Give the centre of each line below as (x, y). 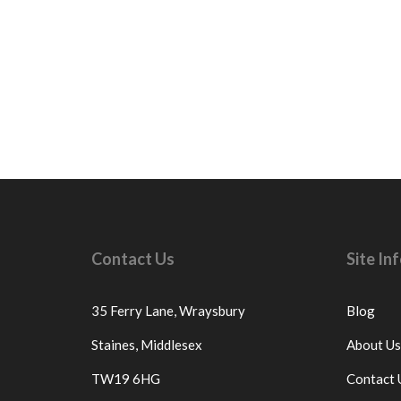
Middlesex (171, 344)
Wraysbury (212, 310)
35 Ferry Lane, (134, 310)
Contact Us (138, 258)
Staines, (115, 344)
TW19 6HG (126, 378)
